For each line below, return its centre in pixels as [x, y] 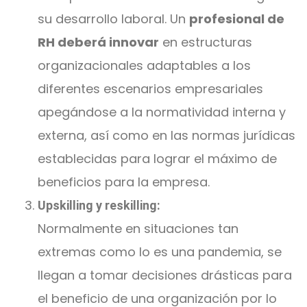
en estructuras [206, 42]
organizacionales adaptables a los [144, 65]
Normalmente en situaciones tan [138, 228]
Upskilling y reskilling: [99, 205]
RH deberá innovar [98, 42]
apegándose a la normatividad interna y [162, 112]
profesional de [237, 19]
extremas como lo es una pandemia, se [160, 251]
